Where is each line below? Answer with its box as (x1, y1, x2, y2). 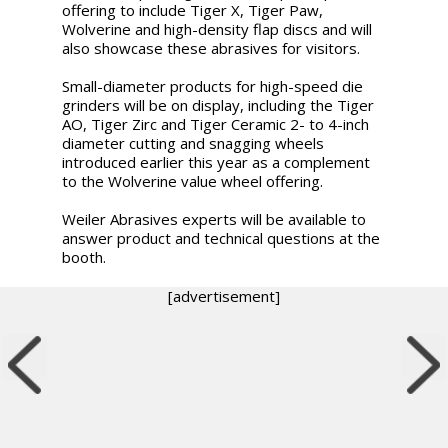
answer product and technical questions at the (62, 227, 381, 248)
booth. (62, 246, 107, 267)
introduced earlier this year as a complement (62, 151, 371, 172)
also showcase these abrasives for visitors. (62, 37, 361, 58)
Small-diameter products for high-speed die (62, 75, 364, 96)
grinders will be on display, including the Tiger (62, 94, 375, 115)
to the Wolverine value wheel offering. (62, 170, 328, 191)
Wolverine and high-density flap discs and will (62, 18, 373, 39)
